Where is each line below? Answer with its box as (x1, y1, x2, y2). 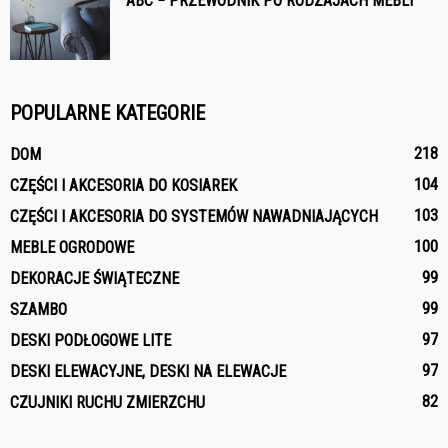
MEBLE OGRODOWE (10, 238, 134, 258)
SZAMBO (10, 300, 67, 320)
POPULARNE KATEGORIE (10, 101, 205, 126)
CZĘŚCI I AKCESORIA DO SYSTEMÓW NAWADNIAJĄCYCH (10, 207, 378, 227)
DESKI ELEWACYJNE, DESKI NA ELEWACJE (10, 362, 286, 382)
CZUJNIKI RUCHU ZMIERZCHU (10, 393, 205, 413)
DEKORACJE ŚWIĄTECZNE (10, 269, 179, 289)
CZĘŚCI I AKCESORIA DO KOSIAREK (10, 176, 237, 196)
